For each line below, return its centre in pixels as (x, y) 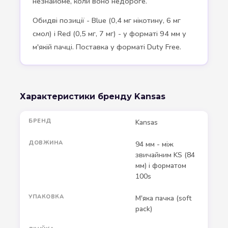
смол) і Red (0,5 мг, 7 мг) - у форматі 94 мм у (109, 34)
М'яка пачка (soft (163, 198)
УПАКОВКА (46, 197)
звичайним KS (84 (165, 155)
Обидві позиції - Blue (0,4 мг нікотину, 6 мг (107, 21)
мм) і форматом (161, 166)
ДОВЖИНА (46, 143)
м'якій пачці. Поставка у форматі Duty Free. (107, 47)
